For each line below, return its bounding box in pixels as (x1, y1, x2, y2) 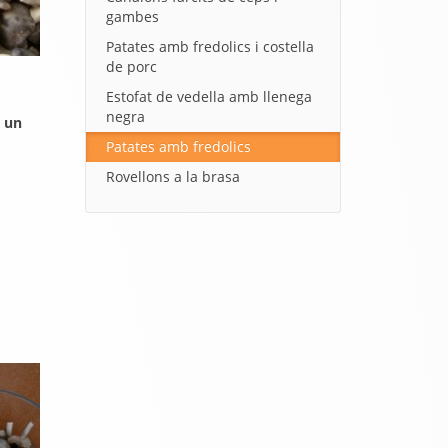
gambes (105, 7, 159, 26)
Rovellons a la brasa (105, 167, 240, 186)
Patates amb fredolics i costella (105, 37, 314, 56)
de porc (105, 57, 157, 76)
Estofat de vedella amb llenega (105, 87, 312, 106)
